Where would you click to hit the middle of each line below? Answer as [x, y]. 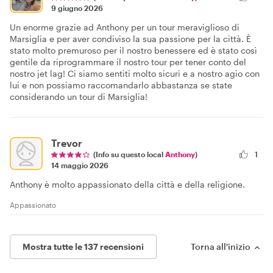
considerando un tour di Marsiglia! [79, 97]
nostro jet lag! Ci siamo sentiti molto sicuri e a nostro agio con [135, 74]
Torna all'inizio [221, 247]
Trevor [67, 143]
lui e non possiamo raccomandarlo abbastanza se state [121, 85]
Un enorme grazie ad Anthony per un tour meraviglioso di [125, 27]
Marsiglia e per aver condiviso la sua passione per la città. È [130, 39]
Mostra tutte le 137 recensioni [83, 247]
